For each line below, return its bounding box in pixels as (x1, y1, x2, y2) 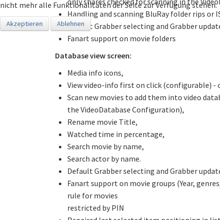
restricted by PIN (67, 203, 124, 213)
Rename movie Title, (67, 117, 137, 127)
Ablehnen (57, 19, 84, 28)
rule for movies (67, 191, 118, 200)
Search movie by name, (67, 141, 144, 151)
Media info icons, (67, 68, 123, 78)
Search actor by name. (67, 154, 141, 164)
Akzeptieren (6, 19, 43, 28)
